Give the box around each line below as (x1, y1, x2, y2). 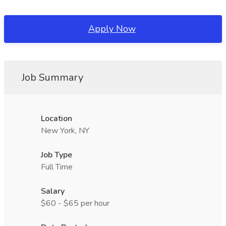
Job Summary (22, 71, 83, 84)
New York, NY (41, 125, 89, 136)
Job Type (41, 149, 72, 160)
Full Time (41, 161, 73, 173)
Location (41, 113, 72, 124)
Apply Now (88, 23, 136, 35)
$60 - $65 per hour (41, 198, 109, 209)
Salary (41, 186, 65, 197)
